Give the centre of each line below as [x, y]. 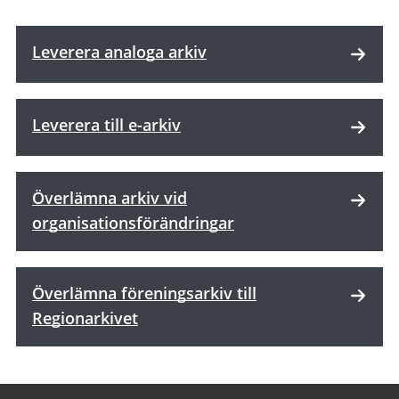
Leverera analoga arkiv [119, 51]
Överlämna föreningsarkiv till [144, 293]
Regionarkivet [85, 318]
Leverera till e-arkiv [106, 124]
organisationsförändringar [133, 222]
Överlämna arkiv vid [110, 197]
